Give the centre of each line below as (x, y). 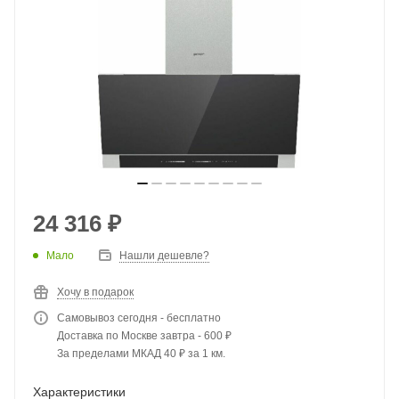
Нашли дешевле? (164, 256)
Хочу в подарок (95, 292)
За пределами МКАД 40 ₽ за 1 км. (141, 354)
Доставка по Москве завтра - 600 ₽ (144, 336)
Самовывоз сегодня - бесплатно (139, 318)
